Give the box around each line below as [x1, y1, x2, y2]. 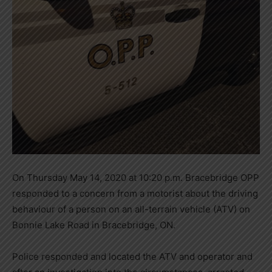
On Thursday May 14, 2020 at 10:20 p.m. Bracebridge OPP [12, 171, 259, 183]
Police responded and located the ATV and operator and [12, 250, 253, 262]
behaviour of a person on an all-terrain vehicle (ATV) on [12, 203, 250, 215]
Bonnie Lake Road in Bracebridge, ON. [12, 219, 175, 231]
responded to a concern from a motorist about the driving [12, 187, 258, 199]
